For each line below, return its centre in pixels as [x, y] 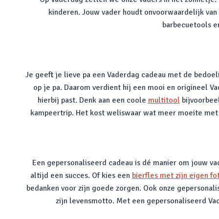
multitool [164, 100]
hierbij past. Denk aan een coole [93, 100]
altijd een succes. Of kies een [81, 175]
